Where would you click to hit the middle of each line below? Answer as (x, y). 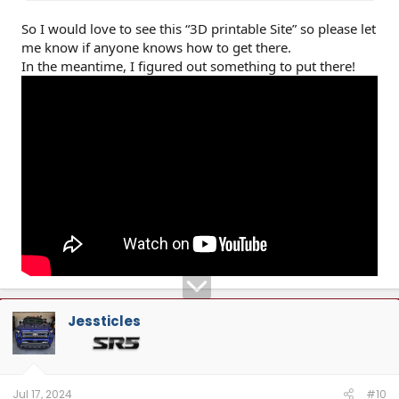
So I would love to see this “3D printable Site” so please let (199, 28)
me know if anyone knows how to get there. (156, 47)
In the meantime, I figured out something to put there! (188, 65)
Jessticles (104, 322)
